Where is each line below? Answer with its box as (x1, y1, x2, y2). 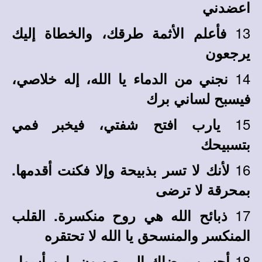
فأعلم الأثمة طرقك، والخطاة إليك (12, 23, 226, 43)
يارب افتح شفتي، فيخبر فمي (12, 114, 220, 134)
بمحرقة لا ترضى (156, 180, 250, 199)
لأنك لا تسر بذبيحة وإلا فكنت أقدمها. (12, 160, 230, 180)
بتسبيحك (201, 134, 250, 154)
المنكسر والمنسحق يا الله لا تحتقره (44, 225, 250, 245)
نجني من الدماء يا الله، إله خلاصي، (12, 68, 229, 88)
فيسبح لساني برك (146, 88, 250, 108)
